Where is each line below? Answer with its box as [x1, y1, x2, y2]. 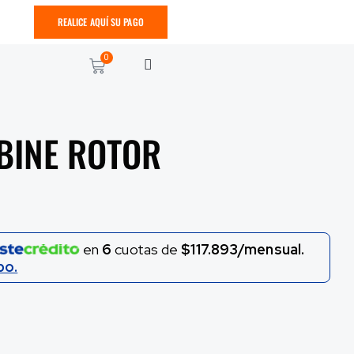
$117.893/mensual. [181, 240, 305, 259]
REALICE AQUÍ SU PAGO [57, 15, 144, 29]
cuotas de [111, 240, 182, 259]
